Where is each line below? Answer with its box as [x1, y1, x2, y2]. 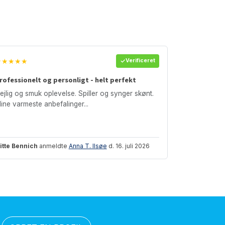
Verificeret [125, 57, 155, 64]
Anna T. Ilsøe [68, 142, 107, 150]
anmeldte [37, 142, 69, 150]
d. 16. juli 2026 [106, 142, 150, 150]
